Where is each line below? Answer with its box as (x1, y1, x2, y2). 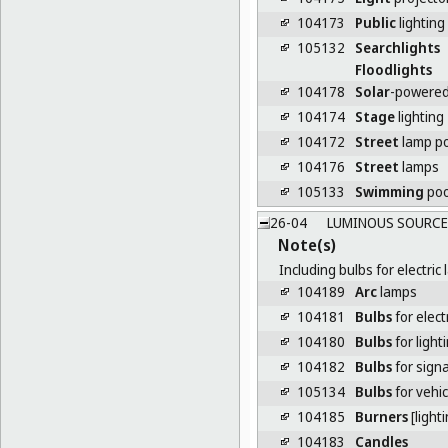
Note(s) (278, 233, 336, 256)
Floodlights (354, 59, 432, 79)
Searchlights (354, 37, 440, 57)
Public (354, 12, 396, 32)
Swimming (354, 181, 424, 201)
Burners (354, 406, 408, 426)
